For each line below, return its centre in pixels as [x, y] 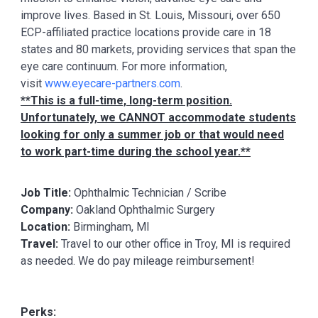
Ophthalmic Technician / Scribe [149, 193]
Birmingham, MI [110, 227]
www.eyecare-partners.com [113, 83]
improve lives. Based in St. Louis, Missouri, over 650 [150, 15]
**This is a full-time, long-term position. [126, 100]
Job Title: [46, 193]
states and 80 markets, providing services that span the [158, 49]
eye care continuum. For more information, [124, 66]
